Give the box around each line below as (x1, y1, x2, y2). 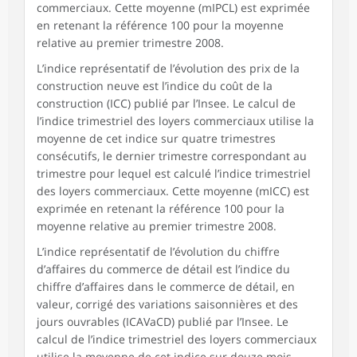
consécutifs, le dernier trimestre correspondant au (37, 148, 307, 164)
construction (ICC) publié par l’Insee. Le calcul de (37, 96, 296, 112)
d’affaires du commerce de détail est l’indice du (37, 261, 290, 277)
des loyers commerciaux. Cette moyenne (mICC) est (37, 183, 309, 199)
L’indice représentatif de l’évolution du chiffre (37, 244, 280, 260)
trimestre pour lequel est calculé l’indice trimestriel (37, 166, 311, 182)
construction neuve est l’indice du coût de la (37, 78, 273, 94)
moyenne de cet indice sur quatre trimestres (37, 131, 276, 147)
